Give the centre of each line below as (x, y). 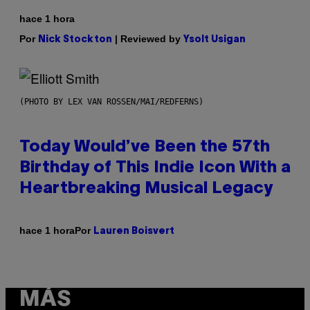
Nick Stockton (75, 39)
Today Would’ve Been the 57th (145, 147)
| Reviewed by (148, 38)
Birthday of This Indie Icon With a (155, 168)
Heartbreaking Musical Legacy (146, 189)
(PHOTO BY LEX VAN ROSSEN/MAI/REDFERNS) (111, 101)
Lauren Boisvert (134, 231)
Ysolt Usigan (215, 39)
